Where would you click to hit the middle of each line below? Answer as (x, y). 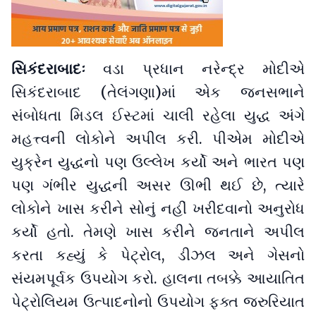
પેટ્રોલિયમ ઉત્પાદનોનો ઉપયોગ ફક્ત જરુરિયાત (158, 302)
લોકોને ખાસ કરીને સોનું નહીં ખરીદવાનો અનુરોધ (158, 209)
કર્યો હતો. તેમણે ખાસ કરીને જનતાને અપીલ (158, 232)
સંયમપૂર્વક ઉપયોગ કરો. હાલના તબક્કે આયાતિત (158, 279)
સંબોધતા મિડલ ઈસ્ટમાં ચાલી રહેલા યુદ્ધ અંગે (158, 116)
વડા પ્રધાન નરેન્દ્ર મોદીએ (204, 69)
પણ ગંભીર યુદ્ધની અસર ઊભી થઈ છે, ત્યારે (158, 186)
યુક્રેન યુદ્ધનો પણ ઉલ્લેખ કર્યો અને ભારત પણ (158, 163)
